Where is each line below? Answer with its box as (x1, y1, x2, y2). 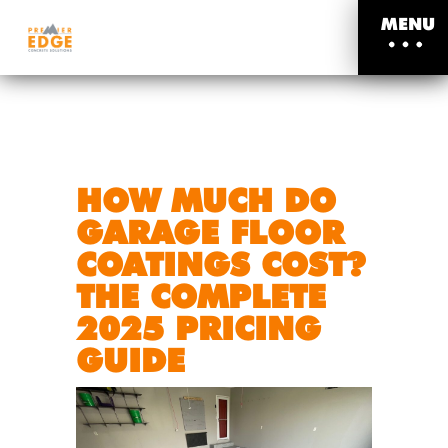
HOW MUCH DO (76, 181, 336, 220)
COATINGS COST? (76, 245, 365, 284)
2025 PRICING (76, 309, 321, 348)
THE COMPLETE (76, 277, 326, 316)
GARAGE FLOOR (76, 213, 344, 252)
